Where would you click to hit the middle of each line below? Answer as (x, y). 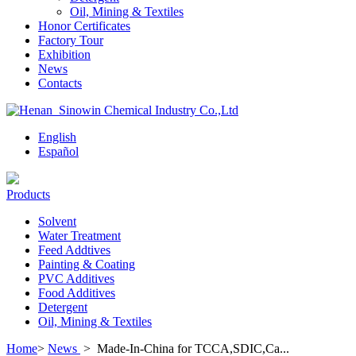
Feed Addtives (74, 250)
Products (28, 194)
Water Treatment (79, 236)
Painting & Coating (87, 264)
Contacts (60, 83)
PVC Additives (76, 279)
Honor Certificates (84, 26)
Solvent (57, 221)
